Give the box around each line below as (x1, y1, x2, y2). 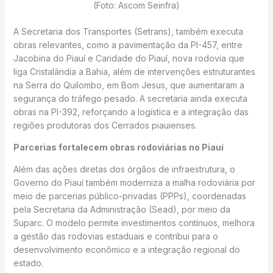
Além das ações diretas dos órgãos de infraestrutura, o (13, 164, 235, 174)
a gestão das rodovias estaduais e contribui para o (13, 231, 218, 241)
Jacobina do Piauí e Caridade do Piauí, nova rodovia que (13, 53, 244, 63)
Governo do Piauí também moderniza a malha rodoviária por (13, 177, 255, 188)
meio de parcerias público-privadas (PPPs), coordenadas (13, 191, 246, 201)
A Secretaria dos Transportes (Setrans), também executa (13, 26, 243, 37)
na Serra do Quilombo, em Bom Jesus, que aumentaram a (13, 80, 244, 90)
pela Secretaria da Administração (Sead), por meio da (13, 204, 230, 214)
